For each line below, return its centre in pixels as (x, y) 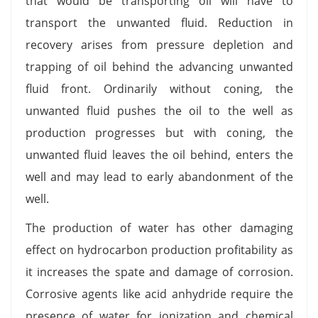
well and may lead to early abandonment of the (159, 176)
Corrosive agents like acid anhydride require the (159, 294)
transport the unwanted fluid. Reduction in (159, 22)
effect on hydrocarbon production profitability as (159, 250)
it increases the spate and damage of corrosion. (159, 272)
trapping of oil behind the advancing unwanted (159, 66)
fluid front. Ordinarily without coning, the (159, 88)
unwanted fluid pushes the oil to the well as (159, 110)
